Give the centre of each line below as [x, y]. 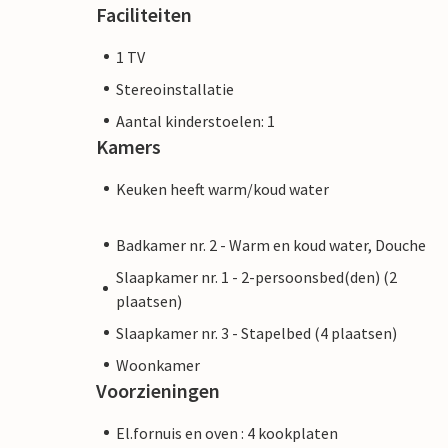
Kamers [128, 146]
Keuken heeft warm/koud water [222, 188]
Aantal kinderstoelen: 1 [195, 120]
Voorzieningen [158, 390]
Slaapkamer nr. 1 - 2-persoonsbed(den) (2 [256, 276]
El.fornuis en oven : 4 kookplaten [227, 432]
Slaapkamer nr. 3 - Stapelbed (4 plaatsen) [256, 332]
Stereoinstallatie [175, 88]
